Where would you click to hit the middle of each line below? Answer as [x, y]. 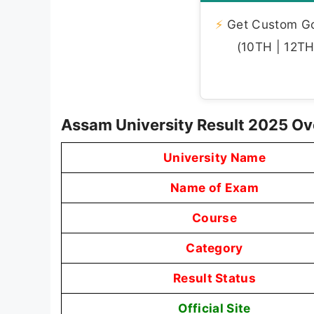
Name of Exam [214, 188]
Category [214, 248]
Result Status [214, 278]
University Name [214, 158]
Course [214, 218]
